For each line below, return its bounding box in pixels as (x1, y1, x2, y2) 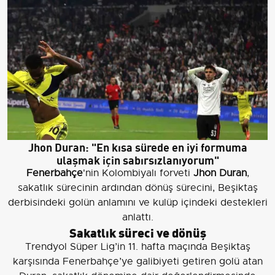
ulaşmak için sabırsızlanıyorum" (56, 150, 219, 168)
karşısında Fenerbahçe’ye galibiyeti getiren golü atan (12, 255, 263, 268)
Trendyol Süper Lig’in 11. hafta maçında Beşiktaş (25, 240, 250, 253)
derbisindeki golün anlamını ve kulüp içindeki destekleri (7, 196, 268, 209)
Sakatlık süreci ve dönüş (69, 222, 206, 241)
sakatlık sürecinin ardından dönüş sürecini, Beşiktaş (17, 181, 258, 194)
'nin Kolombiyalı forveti (82, 166, 193, 179)
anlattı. (122, 211, 153, 223)
